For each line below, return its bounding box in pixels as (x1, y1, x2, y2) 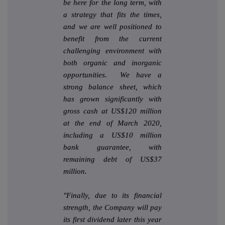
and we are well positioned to (63, 23, 162, 31)
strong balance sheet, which (63, 83, 162, 91)
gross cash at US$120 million (63, 107, 162, 116)
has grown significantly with (63, 95, 162, 103)
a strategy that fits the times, (63, 11, 162, 19)
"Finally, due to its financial (63, 191, 162, 200)
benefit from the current (63, 35, 162, 43)
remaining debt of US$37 (63, 155, 162, 164)
